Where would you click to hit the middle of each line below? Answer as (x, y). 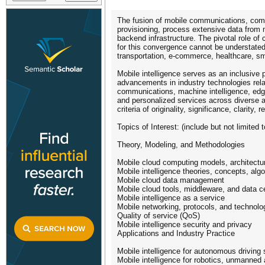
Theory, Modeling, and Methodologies (181, 145)
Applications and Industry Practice (176, 233)
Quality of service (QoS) (159, 216)
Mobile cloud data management (171, 180)
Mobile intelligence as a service (171, 198)
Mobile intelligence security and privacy (185, 224)
